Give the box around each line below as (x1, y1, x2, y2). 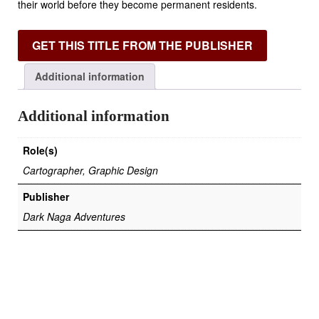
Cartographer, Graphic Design (23, 162, 158, 177)
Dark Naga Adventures (23, 209, 125, 224)
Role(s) (23, 142, 58, 157)
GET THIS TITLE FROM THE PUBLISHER (32, 37, 253, 53)
